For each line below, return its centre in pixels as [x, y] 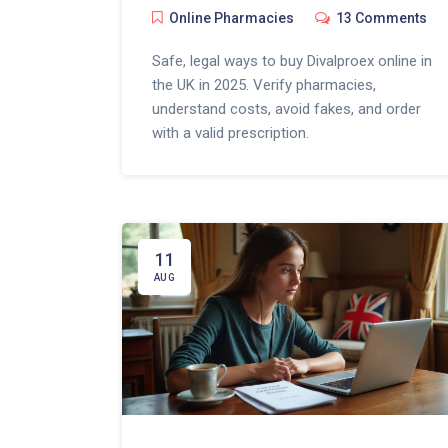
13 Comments [381, 18]
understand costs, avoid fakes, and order [286, 109]
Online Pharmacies [231, 18]
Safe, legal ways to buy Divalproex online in [292, 61]
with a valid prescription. [230, 133]
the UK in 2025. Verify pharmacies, [264, 85]
